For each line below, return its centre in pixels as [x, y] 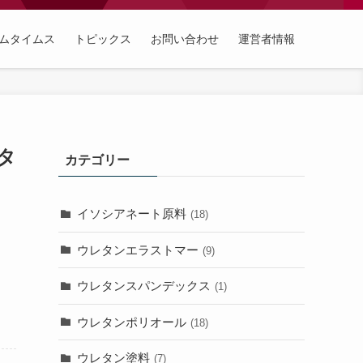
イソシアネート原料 [131, 214]
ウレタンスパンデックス [143, 286]
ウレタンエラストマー [137, 250]
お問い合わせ [185, 39]
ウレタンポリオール [131, 322]
